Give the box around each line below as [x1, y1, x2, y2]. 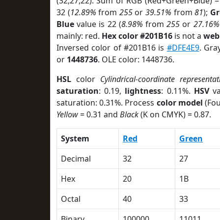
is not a [172, 30, 204, 41]
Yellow [56, 109, 78, 120]
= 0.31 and [78, 109, 120, 120]
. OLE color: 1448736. [98, 54, 174, 65]
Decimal [61, 153, 91, 164]
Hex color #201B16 [102, 30, 173, 41]
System [61, 133, 89, 144]
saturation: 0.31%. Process [56, 97, 157, 108]
